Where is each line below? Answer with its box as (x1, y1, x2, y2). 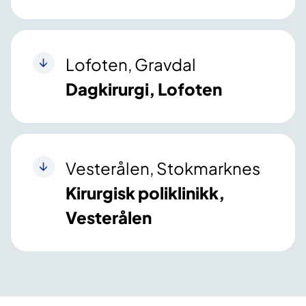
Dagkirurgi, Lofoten (66, 79, 222, 100)
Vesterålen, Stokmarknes (66, 158, 260, 179)
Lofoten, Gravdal (66, 54, 196, 75)
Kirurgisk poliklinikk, (66, 182, 225, 204)
